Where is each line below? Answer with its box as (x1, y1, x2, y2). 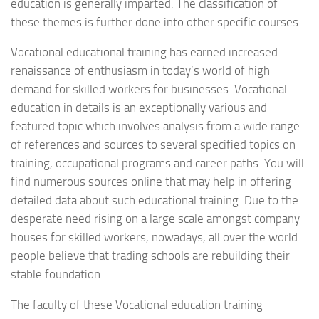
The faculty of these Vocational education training (11, 298, 263, 313)
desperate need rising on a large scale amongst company (11, 211, 300, 226)
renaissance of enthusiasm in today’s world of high (11, 63, 270, 78)
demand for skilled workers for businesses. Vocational (11, 82, 287, 97)
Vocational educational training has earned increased (11, 45, 278, 60)
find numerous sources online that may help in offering (11, 174, 291, 189)
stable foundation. (11, 267, 103, 282)
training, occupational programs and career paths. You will (11, 156, 304, 171)
